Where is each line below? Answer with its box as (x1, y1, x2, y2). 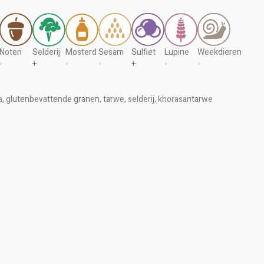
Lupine (164, 46, 189, 58)
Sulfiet (131, 46, 156, 58)
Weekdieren (197, 46, 242, 58)
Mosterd (65, 46, 97, 58)
